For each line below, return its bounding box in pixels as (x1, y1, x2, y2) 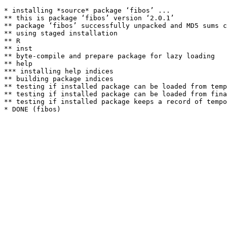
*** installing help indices (4, 67, 113, 75)
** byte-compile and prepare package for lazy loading (4, 52, 215, 60)
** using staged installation (4, 29, 118, 37)
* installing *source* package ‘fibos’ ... (4, 7, 170, 14)
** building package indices (4, 75, 113, 83)
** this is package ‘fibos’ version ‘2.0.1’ (4, 14, 174, 22)
